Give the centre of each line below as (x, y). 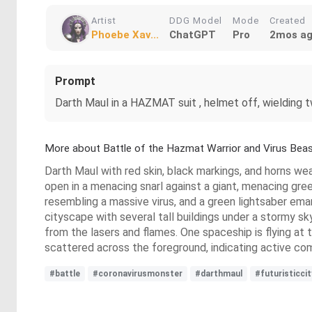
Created (288, 21)
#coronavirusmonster (138, 274)
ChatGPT (193, 35)
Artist (104, 21)
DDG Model (196, 21)
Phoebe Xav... (125, 35)
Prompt (75, 81)
